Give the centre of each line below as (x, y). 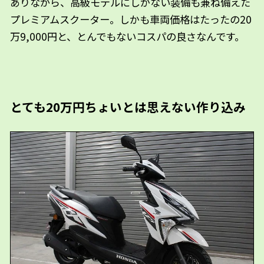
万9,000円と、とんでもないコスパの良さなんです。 (128, 37)
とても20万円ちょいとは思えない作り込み (128, 106)
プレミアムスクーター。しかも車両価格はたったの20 (131, 19)
